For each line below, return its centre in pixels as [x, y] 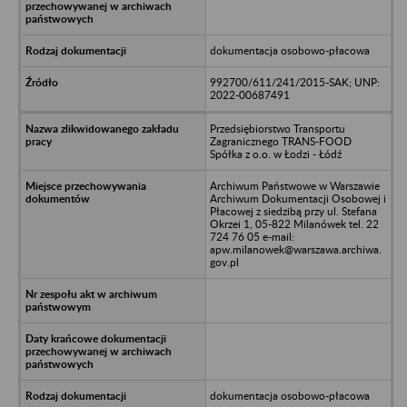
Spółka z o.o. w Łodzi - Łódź [275, 154]
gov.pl [224, 262]
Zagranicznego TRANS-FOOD [280, 141]
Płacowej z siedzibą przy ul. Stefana [293, 211]
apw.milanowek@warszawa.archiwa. [295, 249]
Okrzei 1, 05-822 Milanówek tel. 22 [294, 223]
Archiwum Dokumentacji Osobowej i [298, 198]
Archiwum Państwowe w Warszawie [294, 185]
